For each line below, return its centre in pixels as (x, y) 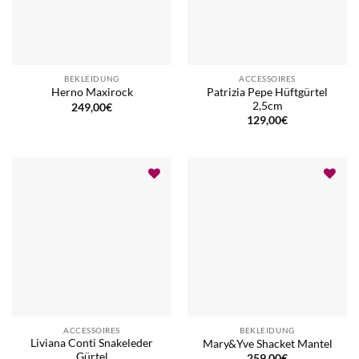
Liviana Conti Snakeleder (92, 343)
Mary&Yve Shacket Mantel (267, 343)
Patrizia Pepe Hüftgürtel (267, 92)
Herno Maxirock (92, 93)
